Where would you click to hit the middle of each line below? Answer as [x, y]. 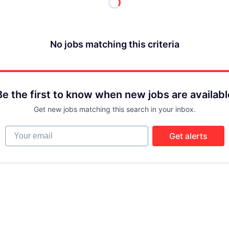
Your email [25, 130]
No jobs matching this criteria [114, 44]
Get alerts [188, 136]
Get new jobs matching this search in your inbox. [114, 109]
